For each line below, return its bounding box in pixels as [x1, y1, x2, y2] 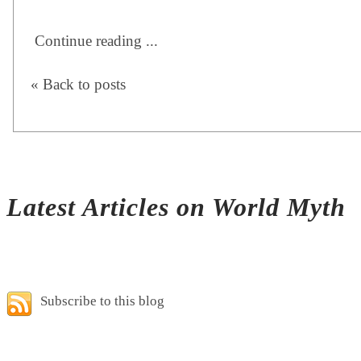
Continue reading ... [35, 32, 158, 50]
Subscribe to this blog [40, 293, 164, 309]
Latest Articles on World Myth [6, 193, 346, 222]
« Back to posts [31, 76, 126, 93]
